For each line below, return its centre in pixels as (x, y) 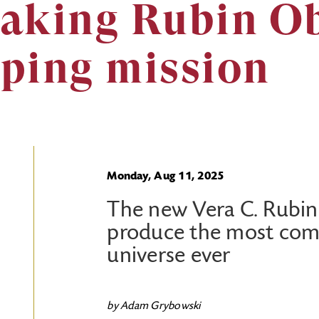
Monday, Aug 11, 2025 (166, 177)
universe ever (169, 257)
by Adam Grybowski (154, 306)
